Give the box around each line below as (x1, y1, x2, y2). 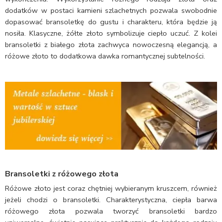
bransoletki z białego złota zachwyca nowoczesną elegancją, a (5, 39, 217, 50)
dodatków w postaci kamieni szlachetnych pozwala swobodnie (5, 5, 217, 15)
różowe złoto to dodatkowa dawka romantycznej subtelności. (5, 51, 205, 61)
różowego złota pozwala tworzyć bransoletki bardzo (5, 206, 217, 217)
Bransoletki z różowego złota (5, 168, 118, 180)
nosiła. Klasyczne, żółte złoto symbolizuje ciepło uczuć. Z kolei (5, 28, 217, 38)
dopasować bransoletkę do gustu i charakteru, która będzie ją (5, 16, 217, 27)
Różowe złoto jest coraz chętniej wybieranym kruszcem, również (5, 183, 217, 194)
